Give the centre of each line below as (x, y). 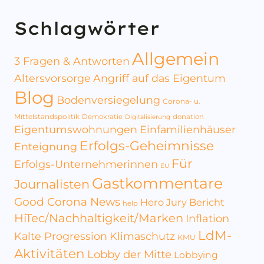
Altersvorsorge (52, 78)
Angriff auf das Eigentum (159, 78)
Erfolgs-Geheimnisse (147, 145)
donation (188, 116)
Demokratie (102, 116)
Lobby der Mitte (129, 254)
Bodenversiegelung (108, 100)
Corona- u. (181, 101)
